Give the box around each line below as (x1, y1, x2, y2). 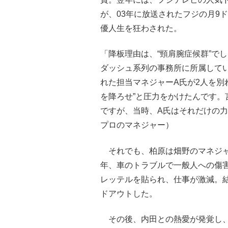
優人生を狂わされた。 (100, 23, 182, 33)
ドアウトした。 (100, 189, 157, 198)
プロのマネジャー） (100, 121, 174, 130)
